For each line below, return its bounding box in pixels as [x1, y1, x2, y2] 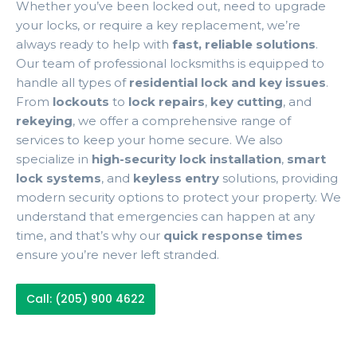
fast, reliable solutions [172, 37, 316, 53]
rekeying [16, 113, 73, 129]
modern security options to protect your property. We [16, 190, 341, 206]
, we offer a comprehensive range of [73, 113, 291, 129]
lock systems [16, 171, 101, 186]
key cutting [210, 94, 283, 110]
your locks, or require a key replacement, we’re [16, 18, 300, 33]
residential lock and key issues [129, 75, 326, 91]
